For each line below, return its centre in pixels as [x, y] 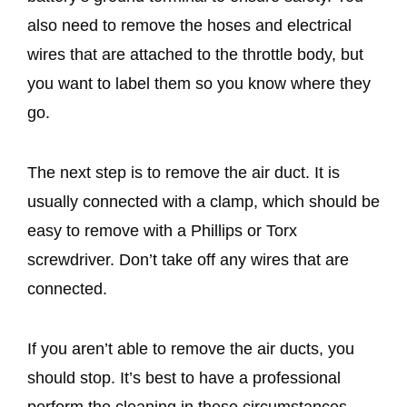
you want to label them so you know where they [199, 83]
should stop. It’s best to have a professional [184, 377]
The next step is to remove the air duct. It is [184, 172]
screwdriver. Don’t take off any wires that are [188, 259]
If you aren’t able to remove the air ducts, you [191, 348]
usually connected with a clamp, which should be [203, 201]
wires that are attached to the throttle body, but [195, 54]
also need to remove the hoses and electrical [189, 25]
